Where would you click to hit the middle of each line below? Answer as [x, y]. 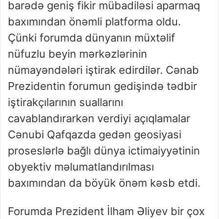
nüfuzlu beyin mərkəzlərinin [77, 54]
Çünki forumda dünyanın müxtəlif [91, 38]
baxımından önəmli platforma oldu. [94, 22]
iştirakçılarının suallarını [66, 102]
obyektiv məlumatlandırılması [81, 167]
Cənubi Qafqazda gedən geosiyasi [95, 135]
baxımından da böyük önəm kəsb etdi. [104, 183]
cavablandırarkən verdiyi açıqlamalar [99, 119]
